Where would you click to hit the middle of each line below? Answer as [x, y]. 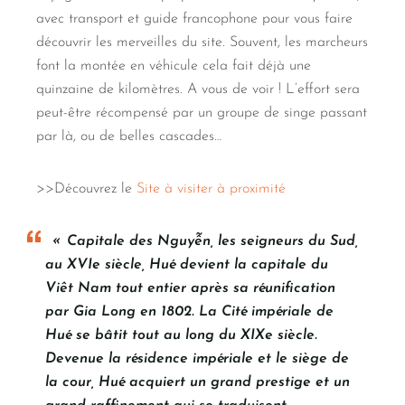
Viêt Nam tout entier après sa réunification [190, 289]
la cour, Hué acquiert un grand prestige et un [198, 383]
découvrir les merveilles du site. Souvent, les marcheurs [202, 43]
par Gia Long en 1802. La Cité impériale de [189, 312]
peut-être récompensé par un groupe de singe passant [202, 113]
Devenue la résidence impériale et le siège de [197, 359]
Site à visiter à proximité [211, 189]
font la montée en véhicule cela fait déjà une [174, 66]
